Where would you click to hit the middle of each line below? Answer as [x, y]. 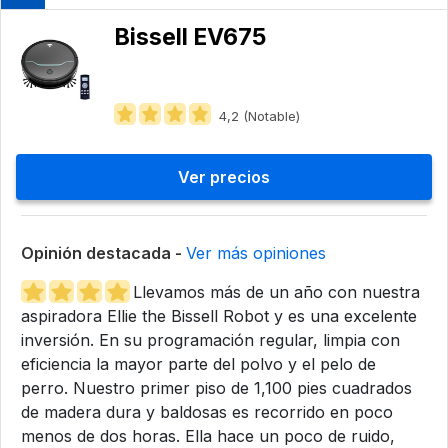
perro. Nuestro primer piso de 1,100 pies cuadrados [216, 388]
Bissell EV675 [190, 37]
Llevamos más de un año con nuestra [276, 292]
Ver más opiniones [256, 253]
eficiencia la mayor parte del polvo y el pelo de [198, 364]
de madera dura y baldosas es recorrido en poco [207, 412]
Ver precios [224, 177]
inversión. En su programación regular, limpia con [210, 340]
